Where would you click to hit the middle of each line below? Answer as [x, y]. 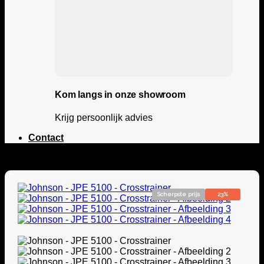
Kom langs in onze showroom [120, 94]
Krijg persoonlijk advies [104, 117]
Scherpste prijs [179, 194]
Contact [46, 137]
